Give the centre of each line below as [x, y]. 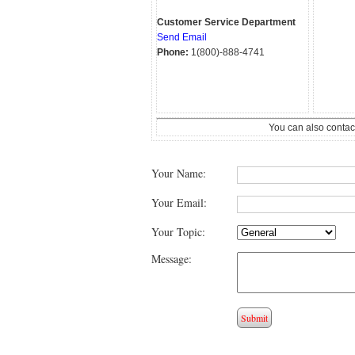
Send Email [181, 38]
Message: [171, 259]
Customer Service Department [226, 23]
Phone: [172, 53]
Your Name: [178, 173]
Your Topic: [178, 232]
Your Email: [179, 202]
